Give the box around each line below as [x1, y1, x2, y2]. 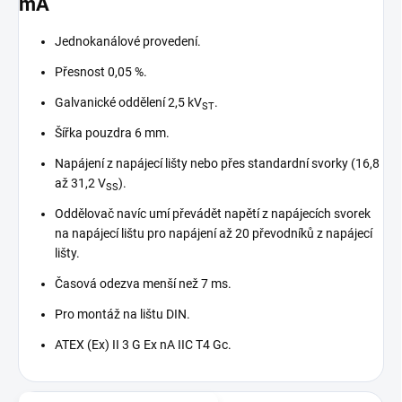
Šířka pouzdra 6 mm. [55, 125, 170, 140]
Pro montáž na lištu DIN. [55, 306, 190, 321]
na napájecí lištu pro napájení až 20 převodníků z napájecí [55, 225, 372, 240]
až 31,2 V [55, 175, 106, 190]
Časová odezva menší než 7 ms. [55, 275, 232, 291]
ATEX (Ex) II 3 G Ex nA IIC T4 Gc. [55, 336, 232, 352]
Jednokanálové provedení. [55, 33, 201, 48]
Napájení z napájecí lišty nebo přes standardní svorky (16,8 [55, 155, 380, 170]
